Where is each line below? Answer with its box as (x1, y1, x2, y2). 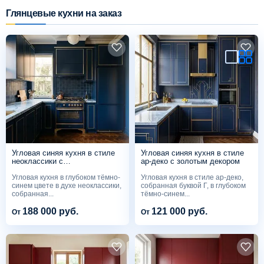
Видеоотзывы (14, 118, 66, 128)
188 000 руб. (22, 206, 78, 217)
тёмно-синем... (141, 189, 190, 198)
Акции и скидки (14, 51, 72, 61)
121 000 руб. (151, 206, 207, 217)
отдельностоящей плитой (12, 164, 103, 174)
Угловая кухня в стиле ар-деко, (141, 173, 243, 181)
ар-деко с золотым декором (141, 156, 240, 166)
